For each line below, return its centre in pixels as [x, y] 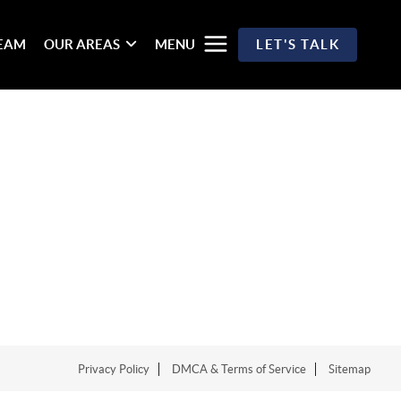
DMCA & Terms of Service [239, 369]
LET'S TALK [298, 44]
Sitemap [350, 369]
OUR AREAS [82, 44]
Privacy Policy [114, 369]
